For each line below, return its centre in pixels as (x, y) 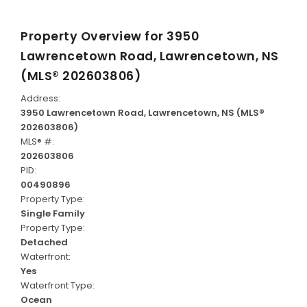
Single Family (53, 214)
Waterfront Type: (58, 286)
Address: (40, 99)
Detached (44, 243)
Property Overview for (94, 36)
